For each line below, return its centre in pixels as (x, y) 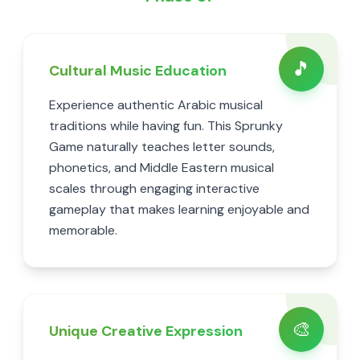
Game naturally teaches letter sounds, (162, 147)
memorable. (83, 230)
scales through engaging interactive (154, 188)
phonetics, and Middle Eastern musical (162, 168)
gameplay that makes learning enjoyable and (179, 209)
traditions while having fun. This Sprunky (166, 126)
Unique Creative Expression (146, 331)
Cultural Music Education (138, 71)
